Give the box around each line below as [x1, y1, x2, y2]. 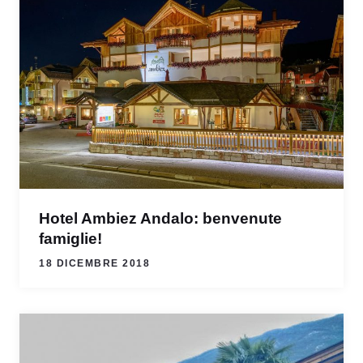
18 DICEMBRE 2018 [39, 258, 150, 270]
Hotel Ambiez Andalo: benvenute [39, 210, 282, 228]
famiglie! [39, 230, 102, 248]
